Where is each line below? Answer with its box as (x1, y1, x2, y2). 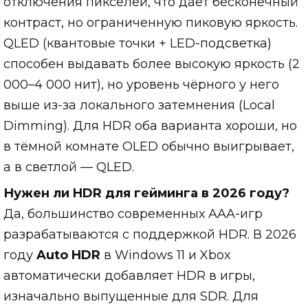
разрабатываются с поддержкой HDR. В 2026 (3, 227, 296, 243)
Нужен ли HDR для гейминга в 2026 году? (3, 186, 289, 201)
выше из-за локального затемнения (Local (3, 98, 275, 113)
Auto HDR (36, 247, 100, 263)
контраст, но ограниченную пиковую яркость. (3, 15, 298, 31)
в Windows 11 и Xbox (100, 247, 231, 263)
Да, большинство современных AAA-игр (3, 206, 263, 222)
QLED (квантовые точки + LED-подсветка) (3, 36, 272, 52)
